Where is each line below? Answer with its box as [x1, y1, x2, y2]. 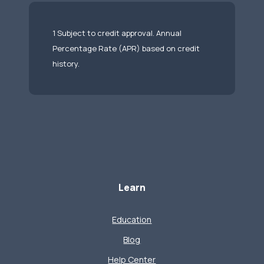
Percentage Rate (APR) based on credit [52, 43, 200, 54]
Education [112, 214, 152, 226]
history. [52, 58, 80, 70]
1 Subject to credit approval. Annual [52, 28, 182, 39]
